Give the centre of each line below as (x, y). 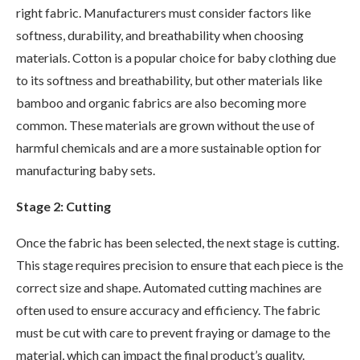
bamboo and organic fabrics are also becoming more (161, 102)
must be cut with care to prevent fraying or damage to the (173, 332)
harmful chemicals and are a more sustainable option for (169, 147)
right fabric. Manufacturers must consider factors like (164, 12)
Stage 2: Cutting (63, 206)
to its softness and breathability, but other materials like (169, 80)
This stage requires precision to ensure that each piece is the (180, 264)
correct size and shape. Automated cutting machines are (169, 287)
